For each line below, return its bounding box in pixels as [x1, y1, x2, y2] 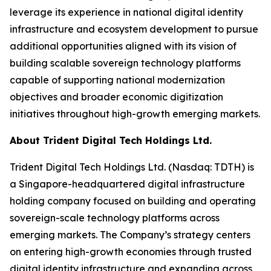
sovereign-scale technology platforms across [10, 212, 220, 224]
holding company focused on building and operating [10, 195, 256, 207]
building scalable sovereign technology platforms [10, 57, 241, 70]
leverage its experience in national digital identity [10, 6, 243, 19]
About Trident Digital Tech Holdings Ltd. [10, 134, 212, 147]
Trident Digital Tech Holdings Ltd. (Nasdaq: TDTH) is [10, 161, 254, 174]
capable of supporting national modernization [10, 74, 225, 87]
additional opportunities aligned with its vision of [10, 40, 237, 53]
